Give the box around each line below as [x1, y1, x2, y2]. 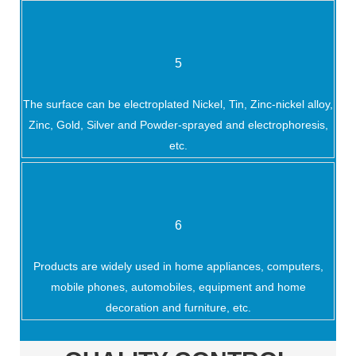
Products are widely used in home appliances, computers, [33, 260, 323, 273]
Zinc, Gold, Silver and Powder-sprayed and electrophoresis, [28, 118, 328, 132]
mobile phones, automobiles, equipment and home [50, 281, 306, 294]
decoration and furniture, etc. [105, 301, 251, 315]
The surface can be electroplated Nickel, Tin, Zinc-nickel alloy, [23, 98, 333, 111]
